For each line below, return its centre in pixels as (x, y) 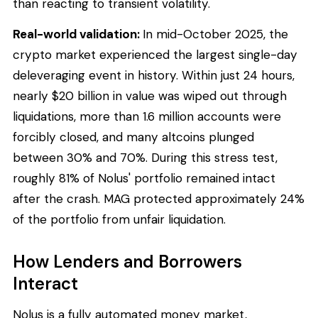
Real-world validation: (78, 34)
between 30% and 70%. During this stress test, (145, 158)
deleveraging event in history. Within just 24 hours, (154, 76)
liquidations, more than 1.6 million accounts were (147, 117)
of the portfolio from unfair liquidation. (119, 220)
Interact (45, 283)
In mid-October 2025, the (215, 34)
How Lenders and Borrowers (127, 261)
